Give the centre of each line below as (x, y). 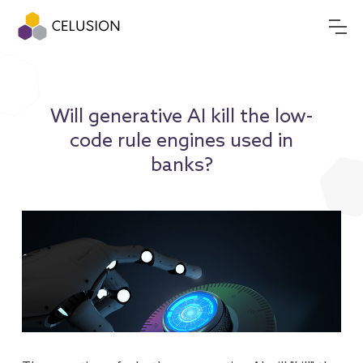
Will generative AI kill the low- (181, 117)
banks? (181, 166)
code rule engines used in (181, 141)
